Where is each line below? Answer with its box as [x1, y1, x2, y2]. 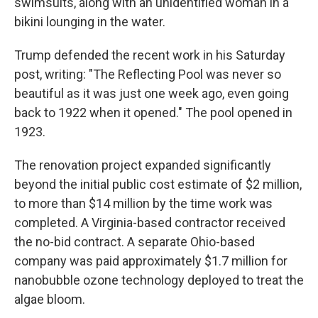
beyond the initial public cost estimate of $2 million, [14, 177, 302, 192]
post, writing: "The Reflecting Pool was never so [14, 67, 281, 82]
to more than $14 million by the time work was [14, 196, 273, 211]
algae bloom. [14, 292, 85, 307]
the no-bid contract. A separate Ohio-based [14, 234, 255, 249]
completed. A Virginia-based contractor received [14, 215, 285, 230]
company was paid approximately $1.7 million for [14, 253, 287, 268]
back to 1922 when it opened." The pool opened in [14, 105, 292, 120]
